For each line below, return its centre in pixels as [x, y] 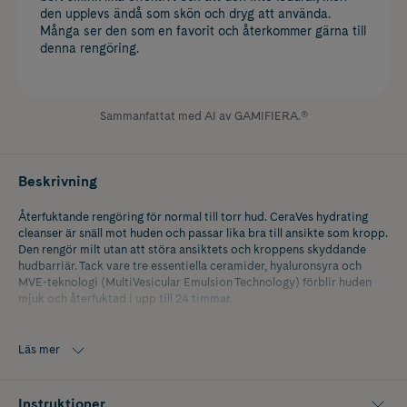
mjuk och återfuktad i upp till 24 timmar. [125, 298]
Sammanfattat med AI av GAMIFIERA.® [203, 115]
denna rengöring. [89, 48]
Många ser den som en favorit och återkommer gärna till [203, 30]
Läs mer [39, 350]
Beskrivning [58, 181]
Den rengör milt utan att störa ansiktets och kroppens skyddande [192, 249]
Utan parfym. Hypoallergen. [91, 329]
